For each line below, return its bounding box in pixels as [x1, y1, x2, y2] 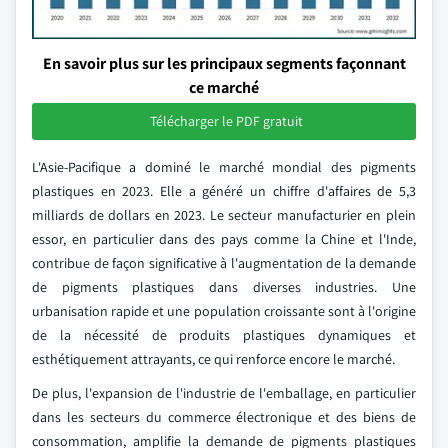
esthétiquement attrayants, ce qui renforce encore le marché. [32, 350, 395, 368]
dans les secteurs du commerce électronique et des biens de [32, 408, 416, 426]
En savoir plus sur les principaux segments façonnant [42, 53, 406, 74]
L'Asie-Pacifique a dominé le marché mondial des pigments [32, 158, 416, 176]
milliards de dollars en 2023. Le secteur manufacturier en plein [32, 206, 416, 224]
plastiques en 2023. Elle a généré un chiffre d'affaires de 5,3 [32, 182, 416, 200]
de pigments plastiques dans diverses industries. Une [32, 278, 416, 296]
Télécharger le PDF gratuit [149, 112, 303, 130]
